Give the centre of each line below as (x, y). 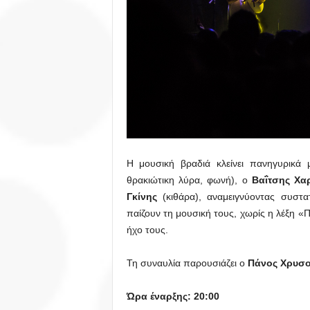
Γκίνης (142, 196)
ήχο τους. (147, 229)
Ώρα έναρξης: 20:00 (173, 296)
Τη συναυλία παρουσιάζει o (187, 263)
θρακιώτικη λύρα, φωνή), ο (189, 180)
